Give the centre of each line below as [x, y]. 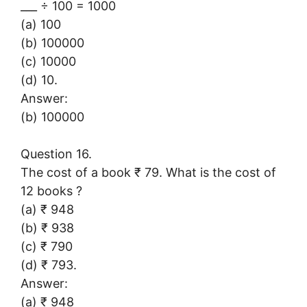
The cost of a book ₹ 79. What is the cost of [148, 172]
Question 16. [56, 153]
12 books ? [51, 191]
